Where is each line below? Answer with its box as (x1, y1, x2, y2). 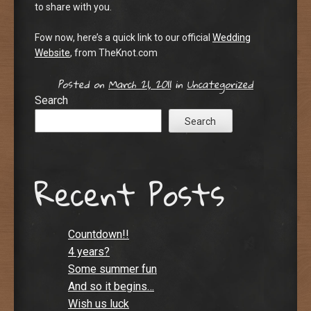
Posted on (58, 74, 108, 94)
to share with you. (35, 1, 112, 13)
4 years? (68, 245, 110, 259)
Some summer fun (68, 262, 157, 276)
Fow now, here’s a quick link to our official (35, 32, 212, 44)
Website (35, 47, 70, 59)
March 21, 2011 (108, 74, 171, 94)
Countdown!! (68, 228, 129, 242)
